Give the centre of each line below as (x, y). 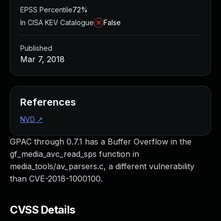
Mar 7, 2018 (42, 59)
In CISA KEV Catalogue (57, 22)
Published (36, 48)
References (48, 102)
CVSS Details (43, 210)
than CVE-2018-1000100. (56, 179)
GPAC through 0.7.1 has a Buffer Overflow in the (101, 142)
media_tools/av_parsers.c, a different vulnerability (102, 166)
